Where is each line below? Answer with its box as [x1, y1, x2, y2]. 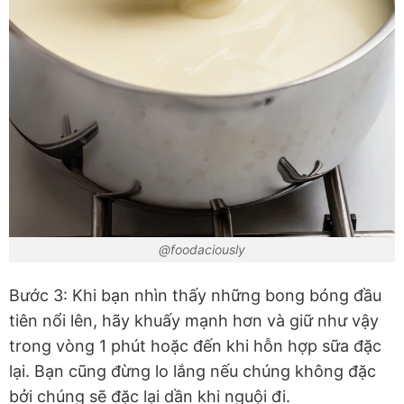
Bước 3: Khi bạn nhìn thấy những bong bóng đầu [9, 286, 381, 306]
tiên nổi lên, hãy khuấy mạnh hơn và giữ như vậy [9, 311, 379, 331]
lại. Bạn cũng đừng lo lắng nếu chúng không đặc [9, 362, 376, 381]
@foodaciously [159, 242, 245, 258]
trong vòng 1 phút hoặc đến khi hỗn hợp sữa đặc [9, 336, 381, 356]
